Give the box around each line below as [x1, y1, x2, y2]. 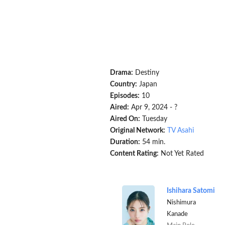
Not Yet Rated [159, 150, 204, 157]
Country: [110, 81, 138, 88]
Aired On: [110, 116, 141, 123]
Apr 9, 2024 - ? [129, 104, 178, 111]
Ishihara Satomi [166, 187, 215, 194]
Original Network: [110, 127, 166, 134]
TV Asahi [167, 127, 194, 134]
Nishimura [166, 199, 196, 205]
